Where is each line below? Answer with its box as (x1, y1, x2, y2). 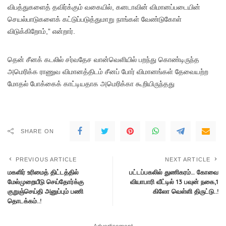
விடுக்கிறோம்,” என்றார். (8, 27, 75, 36)
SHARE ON (21, 128, 54, 135)
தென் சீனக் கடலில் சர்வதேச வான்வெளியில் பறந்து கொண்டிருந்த (8, 55, 199, 64)
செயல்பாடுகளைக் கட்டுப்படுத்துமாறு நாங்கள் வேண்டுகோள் (8, 15, 182, 24)
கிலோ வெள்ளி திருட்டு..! (153, 187, 218, 196)
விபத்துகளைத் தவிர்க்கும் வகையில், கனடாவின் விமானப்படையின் (8, 3, 200, 12)
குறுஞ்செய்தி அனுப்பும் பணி (8, 187, 83, 196)
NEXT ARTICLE (164, 156, 210, 163)
